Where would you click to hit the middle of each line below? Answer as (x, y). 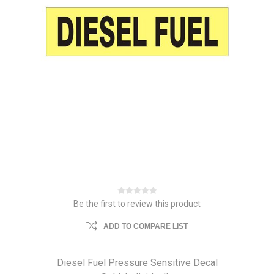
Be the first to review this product (137, 204)
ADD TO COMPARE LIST (146, 226)
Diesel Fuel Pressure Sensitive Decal (137, 263)
